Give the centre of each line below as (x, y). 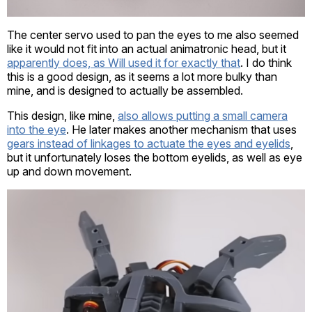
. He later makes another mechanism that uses (181, 129)
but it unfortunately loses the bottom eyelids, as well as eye (155, 157)
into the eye (37, 129)
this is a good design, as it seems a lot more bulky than (142, 76)
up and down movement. (69, 171)
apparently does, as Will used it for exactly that (124, 62)
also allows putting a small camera (203, 115)
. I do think (266, 62)
